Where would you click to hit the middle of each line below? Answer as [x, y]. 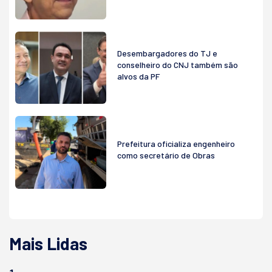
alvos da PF [138, 76]
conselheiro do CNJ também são [178, 64]
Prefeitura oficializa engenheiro [176, 144]
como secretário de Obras [166, 155]
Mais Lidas [48, 243]
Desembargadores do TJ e [167, 53]
